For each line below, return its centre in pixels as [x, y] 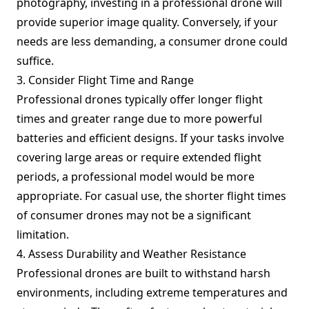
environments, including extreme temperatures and [152, 292]
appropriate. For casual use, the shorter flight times [151, 196]
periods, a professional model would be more [136, 177]
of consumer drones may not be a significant [134, 215]
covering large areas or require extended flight [139, 157]
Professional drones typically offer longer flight [140, 99]
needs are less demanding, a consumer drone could [152, 41]
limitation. [43, 235]
